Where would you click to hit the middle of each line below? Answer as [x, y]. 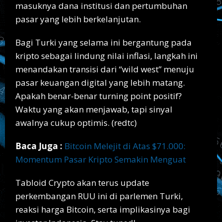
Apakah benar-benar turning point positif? [99, 96]
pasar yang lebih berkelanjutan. [78, 19]
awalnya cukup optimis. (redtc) [76, 122]
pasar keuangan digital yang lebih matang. [100, 82]
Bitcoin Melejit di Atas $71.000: [125, 146]
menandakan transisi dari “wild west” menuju [105, 69]
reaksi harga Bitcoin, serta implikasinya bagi [103, 209]
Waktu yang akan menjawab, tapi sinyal [94, 109]
